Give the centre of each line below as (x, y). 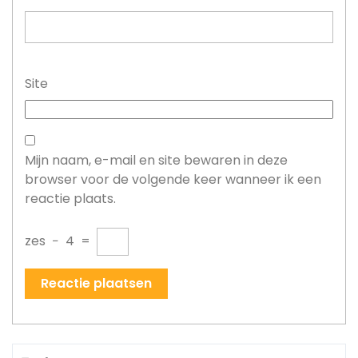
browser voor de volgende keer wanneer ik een (173, 179)
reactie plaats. (70, 199)
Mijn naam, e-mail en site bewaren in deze (156, 160)
